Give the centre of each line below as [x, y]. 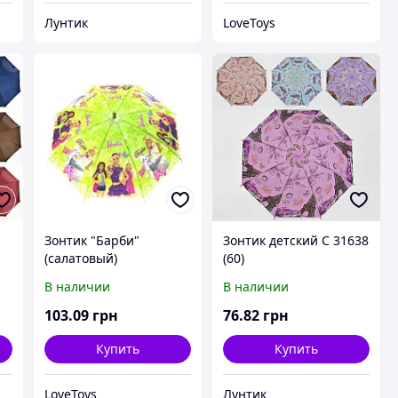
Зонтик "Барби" [92, 241]
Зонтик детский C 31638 [295, 241]
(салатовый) [80, 259]
